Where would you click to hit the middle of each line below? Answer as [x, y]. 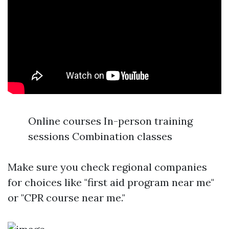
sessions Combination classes [100, 136]
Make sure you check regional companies [107, 167]
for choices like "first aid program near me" [111, 182]
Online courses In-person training [110, 121]
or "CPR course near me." [66, 198]
